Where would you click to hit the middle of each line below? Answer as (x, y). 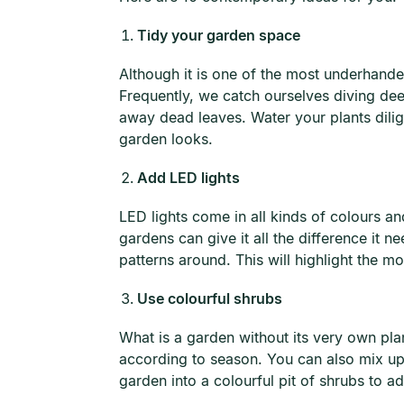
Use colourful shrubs (210, 298)
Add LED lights (188, 178)
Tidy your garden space (219, 35)
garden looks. (166, 139)
